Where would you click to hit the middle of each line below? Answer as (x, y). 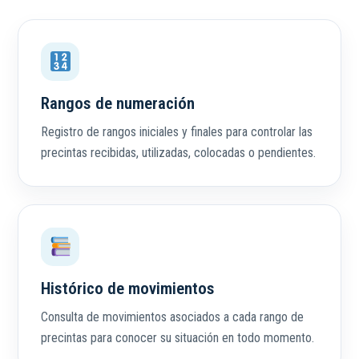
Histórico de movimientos (128, 288)
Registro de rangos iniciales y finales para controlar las (177, 131)
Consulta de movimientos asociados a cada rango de (172, 317)
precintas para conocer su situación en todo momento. (177, 337)
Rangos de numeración (118, 103)
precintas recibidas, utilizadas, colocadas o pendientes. (178, 152)
